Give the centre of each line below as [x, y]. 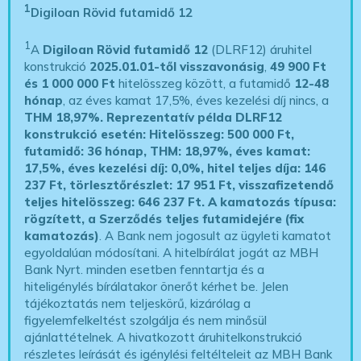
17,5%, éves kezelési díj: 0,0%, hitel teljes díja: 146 [175, 168]
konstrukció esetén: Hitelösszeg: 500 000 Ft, [160, 135]
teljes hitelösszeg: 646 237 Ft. [116, 202]
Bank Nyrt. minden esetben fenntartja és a [145, 270]
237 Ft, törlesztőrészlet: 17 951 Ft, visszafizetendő [179, 185]
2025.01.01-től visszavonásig [177, 67]
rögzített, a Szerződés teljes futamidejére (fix [164, 219]
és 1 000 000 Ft [70, 84]
